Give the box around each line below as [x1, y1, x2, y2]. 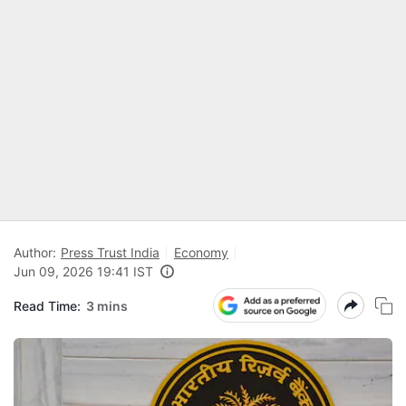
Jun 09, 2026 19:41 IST [14, 264, 153, 279]
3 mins [86, 297, 128, 314]
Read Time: [14, 297, 81, 314]
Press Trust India [61, 245, 159, 260]
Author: [14, 245, 56, 260]
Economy [174, 245, 228, 260]
